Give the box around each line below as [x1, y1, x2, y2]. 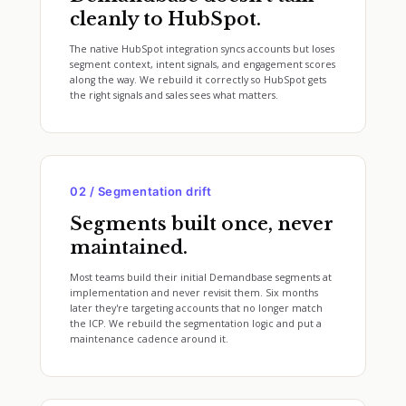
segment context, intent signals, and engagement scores [70, 58, 335, 71]
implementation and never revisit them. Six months [70, 286, 318, 299]
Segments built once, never [70, 213, 333, 235]
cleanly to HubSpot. [70, 8, 261, 30]
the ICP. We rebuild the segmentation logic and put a [70, 317, 322, 330]
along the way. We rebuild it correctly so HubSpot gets [70, 73, 326, 86]
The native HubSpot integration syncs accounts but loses [70, 43, 334, 55]
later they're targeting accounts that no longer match [70, 302, 323, 314]
